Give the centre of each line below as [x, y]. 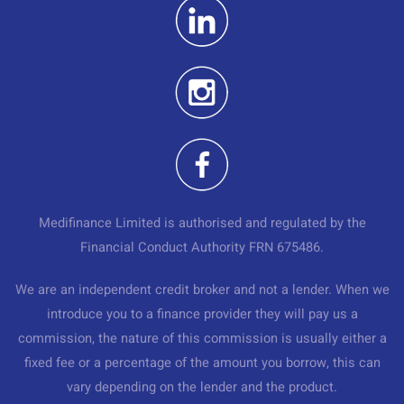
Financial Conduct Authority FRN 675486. [202, 247]
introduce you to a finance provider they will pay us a [202, 314]
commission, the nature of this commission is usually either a [202, 338]
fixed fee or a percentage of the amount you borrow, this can [202, 363]
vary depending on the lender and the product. [202, 387]
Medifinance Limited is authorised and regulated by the [202, 223]
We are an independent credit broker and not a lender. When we [202, 289]
